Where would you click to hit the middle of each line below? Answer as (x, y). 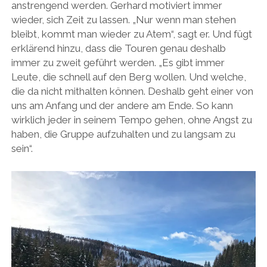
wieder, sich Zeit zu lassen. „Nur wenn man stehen (123, 20)
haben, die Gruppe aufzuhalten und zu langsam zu (123, 134)
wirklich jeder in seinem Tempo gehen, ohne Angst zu (131, 120)
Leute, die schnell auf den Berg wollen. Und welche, (128, 77)
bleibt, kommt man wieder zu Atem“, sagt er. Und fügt (131, 34)
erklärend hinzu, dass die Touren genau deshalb (118, 49)
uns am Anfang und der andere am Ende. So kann (122, 106)
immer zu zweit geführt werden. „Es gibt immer (118, 63)
